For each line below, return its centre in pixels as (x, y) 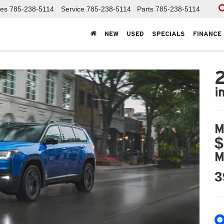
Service (73, 9)
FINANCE (207, 34)
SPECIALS (168, 34)
